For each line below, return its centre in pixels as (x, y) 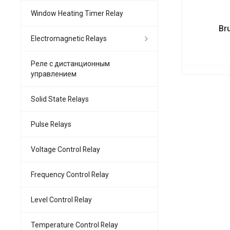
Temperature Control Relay (74, 225)
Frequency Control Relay (70, 174)
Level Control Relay (61, 199)
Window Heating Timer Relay (77, 13)
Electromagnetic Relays (69, 38)
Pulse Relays (51, 124)
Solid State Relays (60, 99)
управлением (54, 74)
